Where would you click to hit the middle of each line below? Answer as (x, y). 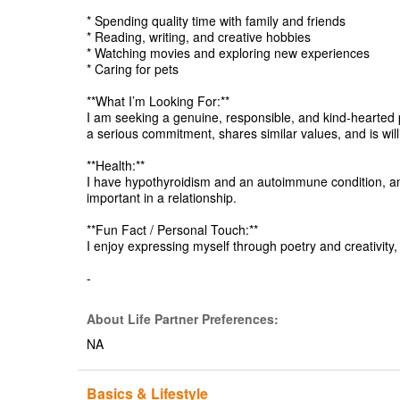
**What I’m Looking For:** (158, 101)
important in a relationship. (162, 197)
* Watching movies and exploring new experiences (228, 53)
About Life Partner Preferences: (183, 319)
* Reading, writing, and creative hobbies (199, 37)
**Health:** (116, 165)
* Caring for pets (133, 69)
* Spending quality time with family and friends (216, 21)
